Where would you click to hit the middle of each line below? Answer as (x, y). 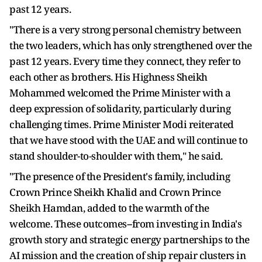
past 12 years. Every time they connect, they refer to (125, 61)
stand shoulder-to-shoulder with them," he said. (117, 156)
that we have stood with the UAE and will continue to (128, 140)
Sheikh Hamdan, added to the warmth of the (109, 208)
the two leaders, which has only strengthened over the (131, 45)
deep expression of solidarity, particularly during (120, 108)
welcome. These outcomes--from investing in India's (125, 224)
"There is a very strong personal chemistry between (125, 30)
